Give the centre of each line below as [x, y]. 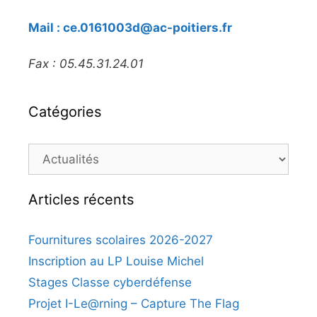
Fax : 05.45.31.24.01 [86, 63]
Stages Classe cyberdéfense [110, 282]
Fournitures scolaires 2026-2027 [121, 240]
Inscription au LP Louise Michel [116, 261]
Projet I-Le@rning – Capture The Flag [134, 303]
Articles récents [81, 199]
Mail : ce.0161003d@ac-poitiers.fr [130, 28]
